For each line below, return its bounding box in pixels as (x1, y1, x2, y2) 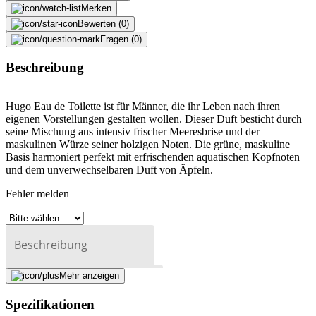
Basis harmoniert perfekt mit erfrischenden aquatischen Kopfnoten (6, 151, 300, 164)
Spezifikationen (6, 296, 95, 312)
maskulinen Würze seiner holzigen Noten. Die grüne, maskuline (6, 138, 290, 151)
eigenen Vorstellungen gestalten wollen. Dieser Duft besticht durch (6, 113, 302, 126)
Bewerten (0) (78, 18, 129, 29)
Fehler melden (6, 188, 69, 200)
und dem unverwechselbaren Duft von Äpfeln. (6, 164, 213, 176)
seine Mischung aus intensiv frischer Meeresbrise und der (6, 126, 260, 138)
